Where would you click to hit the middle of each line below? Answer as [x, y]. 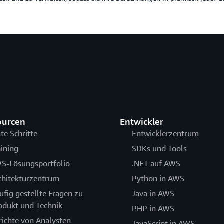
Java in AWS [153, 194]
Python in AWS [158, 179]
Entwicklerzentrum [165, 134]
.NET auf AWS [156, 164]
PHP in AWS [153, 209]
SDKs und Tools [159, 149]
